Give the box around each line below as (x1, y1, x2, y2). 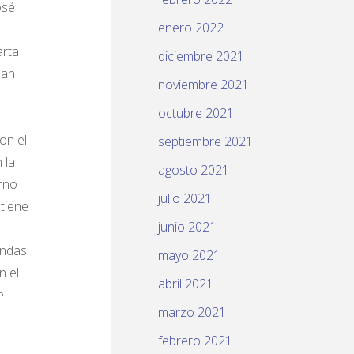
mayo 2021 (158, 247, 220, 265)
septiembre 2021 (158, 133, 253, 151)
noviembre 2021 (158, 76, 249, 94)
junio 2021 (158, 218, 217, 236)
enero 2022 (158, 19, 224, 37)
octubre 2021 (158, 104, 234, 122)
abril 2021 (158, 275, 213, 293)
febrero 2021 (158, 332, 232, 350)
